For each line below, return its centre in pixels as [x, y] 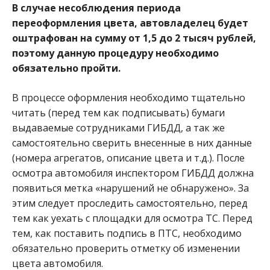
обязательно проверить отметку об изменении [126, 248]
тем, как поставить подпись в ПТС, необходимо [127, 233]
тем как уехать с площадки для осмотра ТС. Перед [132, 218]
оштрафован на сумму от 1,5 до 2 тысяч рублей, [134, 38]
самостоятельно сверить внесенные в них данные [132, 143]
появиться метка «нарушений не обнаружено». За [130, 188]
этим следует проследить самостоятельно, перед [130, 203]
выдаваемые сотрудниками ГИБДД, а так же [118, 127]
